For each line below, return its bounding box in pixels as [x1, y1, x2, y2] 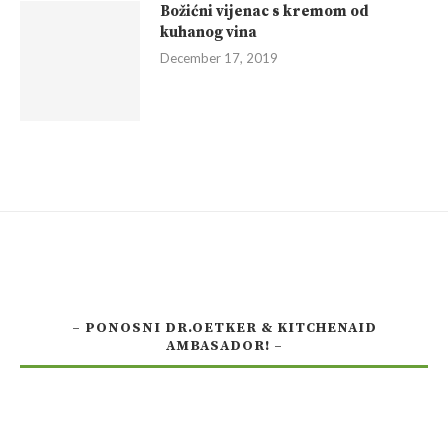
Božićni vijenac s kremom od [160, 2, 369, 22]
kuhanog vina [160, 23, 257, 43]
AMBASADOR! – [165, 337, 283, 356]
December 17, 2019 [160, 50, 278, 67]
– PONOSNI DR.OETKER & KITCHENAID [71, 319, 377, 338]
